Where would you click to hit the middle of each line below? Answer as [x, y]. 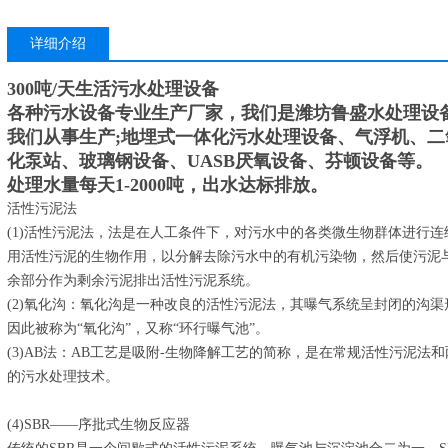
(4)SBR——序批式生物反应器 [98, 424]
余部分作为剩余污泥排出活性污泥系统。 [133, 280]
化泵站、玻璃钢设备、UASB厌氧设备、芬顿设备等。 [220, 161]
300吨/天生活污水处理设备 [113, 89]
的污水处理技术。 [63, 376]
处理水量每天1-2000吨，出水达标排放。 [167, 185]
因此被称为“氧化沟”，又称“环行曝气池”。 [138, 328]
